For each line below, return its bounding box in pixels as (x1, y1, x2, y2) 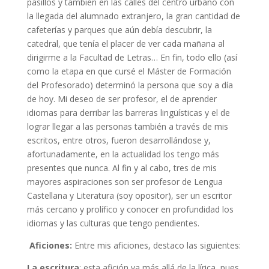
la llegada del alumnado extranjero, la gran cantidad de (26, 10, 240, 22)
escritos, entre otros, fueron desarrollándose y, (26, 134, 211, 146)
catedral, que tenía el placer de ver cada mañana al (26, 37, 225, 49)
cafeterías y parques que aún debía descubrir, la (26, 23, 212, 35)
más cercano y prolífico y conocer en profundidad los (26, 203, 234, 215)
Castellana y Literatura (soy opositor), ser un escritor (26, 189, 232, 201)
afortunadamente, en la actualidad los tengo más (26, 148, 219, 160)
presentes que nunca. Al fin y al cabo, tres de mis (26, 162, 217, 174)
